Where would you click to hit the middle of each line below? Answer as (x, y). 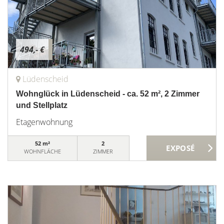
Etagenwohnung (44, 122)
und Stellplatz (42, 105)
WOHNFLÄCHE (42, 151)
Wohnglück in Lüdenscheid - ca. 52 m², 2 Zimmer (108, 94)
